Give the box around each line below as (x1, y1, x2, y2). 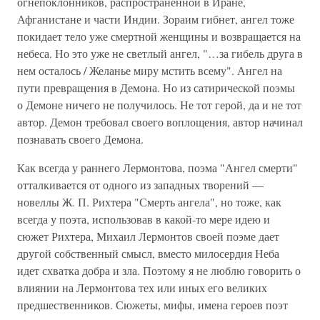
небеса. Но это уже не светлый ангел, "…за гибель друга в (17, 46, 303, 61)
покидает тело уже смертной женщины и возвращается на (17, 29, 301, 44)
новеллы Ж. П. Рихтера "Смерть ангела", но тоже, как (17, 194, 281, 209)
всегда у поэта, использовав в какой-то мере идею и (17, 211, 270, 226)
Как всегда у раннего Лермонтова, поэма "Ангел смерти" (17, 160, 298, 175)
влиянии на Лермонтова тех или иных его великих (17, 280, 267, 295)
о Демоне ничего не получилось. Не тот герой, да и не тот (17, 97, 301, 112)
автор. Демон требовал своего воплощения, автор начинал (17, 114, 303, 129)
